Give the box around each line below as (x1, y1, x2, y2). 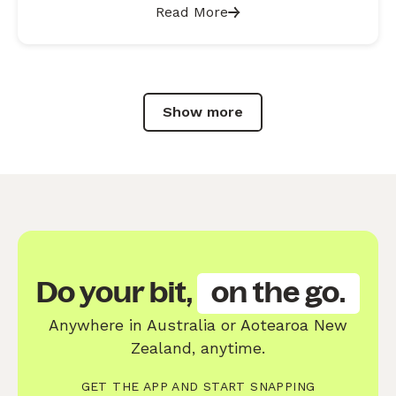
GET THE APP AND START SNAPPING (80, 378, 316, 393)
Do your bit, (36, 277, 197, 309)
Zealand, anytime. (131, 339, 265, 357)
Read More (155, 4, 228, 21)
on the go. (211, 277, 346, 309)
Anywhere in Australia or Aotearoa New (49, 316, 347, 334)
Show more (162, 103, 243, 121)
